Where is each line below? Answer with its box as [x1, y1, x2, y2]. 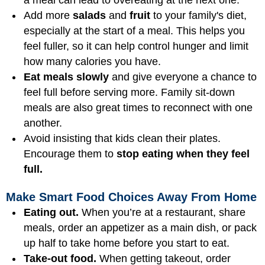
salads [73, 9, 106, 21]
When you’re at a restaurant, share [79, 206, 245, 218]
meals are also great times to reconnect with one [24, 101, 253, 114]
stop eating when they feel [117, 147, 250, 160]
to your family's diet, [150, 9, 247, 21]
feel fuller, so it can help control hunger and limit [24, 40, 248, 52]
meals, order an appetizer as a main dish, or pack [24, 222, 257, 234]
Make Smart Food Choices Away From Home [6, 190, 257, 203]
